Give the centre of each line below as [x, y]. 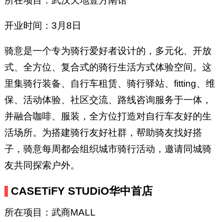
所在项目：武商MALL [50, 212]
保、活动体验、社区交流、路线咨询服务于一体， [108, 100]
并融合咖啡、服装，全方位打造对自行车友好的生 [108, 116]
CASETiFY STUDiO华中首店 [82, 191]
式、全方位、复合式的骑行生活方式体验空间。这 [108, 67]
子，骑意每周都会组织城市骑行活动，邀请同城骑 [108, 149]
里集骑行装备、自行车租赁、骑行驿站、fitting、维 [110, 83]
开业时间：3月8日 [43, 25]
